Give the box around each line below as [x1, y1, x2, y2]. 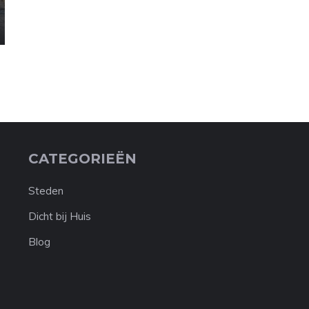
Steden [28, 184, 63, 197]
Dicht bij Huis [28, 210, 91, 223]
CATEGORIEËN [28, 150, 137, 167]
